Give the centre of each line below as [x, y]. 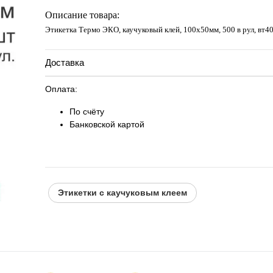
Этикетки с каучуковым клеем [122, 193]
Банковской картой [107, 124]
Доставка [65, 62]
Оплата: [61, 89]
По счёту [87, 112]
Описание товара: [82, 15]
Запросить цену [113, 11]
